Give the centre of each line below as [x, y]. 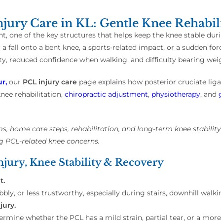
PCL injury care [50, 82]
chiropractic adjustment [106, 94]
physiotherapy [176, 94]
